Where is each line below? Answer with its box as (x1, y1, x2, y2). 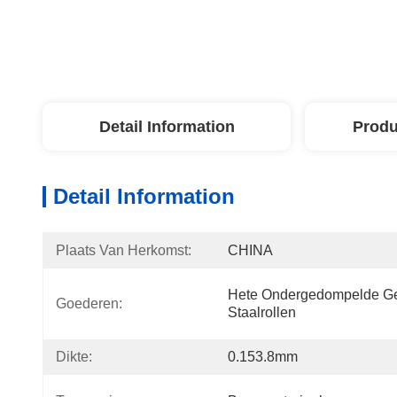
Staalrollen (228, 305, 296, 320)
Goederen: (56, 296, 122, 311)
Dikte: (56, 349, 92, 364)
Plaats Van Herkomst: (56, 243, 191, 258)
